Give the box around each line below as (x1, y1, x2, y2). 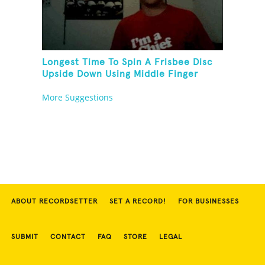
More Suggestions (42, 92, 114, 104)
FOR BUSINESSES (178, 198, 239, 206)
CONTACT (50, 234, 86, 241)
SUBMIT (11, 234, 38, 241)
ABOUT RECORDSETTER (11, 198, 98, 206)
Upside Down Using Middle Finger (42, 69, 199, 79)
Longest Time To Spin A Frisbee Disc (42, 57, 213, 67)
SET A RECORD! (109, 198, 166, 206)
